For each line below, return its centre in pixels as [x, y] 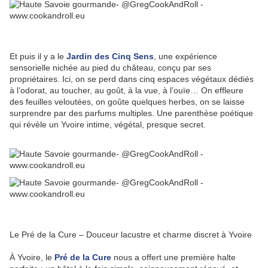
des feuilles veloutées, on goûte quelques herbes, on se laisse [127, 101]
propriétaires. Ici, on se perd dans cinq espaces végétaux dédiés [132, 79]
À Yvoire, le [32, 257]
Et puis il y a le [38, 56]
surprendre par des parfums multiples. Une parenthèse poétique [131, 113]
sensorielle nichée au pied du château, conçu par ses [110, 67]
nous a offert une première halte [173, 257]
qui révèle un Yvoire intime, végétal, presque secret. [108, 124]
